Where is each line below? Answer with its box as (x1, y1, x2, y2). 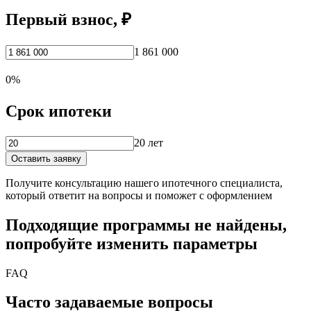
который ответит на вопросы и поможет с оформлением (6, 189, 272, 201)
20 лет (134, 136, 163, 149)
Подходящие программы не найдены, (6, 215, 287, 234)
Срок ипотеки (6, 101, 112, 120)
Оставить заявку (11, 153, 81, 164)
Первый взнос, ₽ (6, 10, 131, 28)
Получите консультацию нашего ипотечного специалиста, (6, 176, 283, 189)
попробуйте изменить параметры (6, 234, 258, 253)
